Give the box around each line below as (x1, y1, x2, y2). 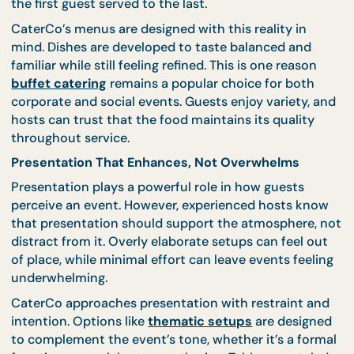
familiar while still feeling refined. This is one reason (12, 141, 352, 160)
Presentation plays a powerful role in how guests (12, 277, 339, 296)
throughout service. (12, 222, 145, 242)
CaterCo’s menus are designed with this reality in (12, 101, 341, 120)
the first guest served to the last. (12, 73, 231, 92)
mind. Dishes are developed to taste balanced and (12, 122, 347, 141)
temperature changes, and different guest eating (12, 32, 339, 52)
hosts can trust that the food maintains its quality (12, 202, 350, 221)
